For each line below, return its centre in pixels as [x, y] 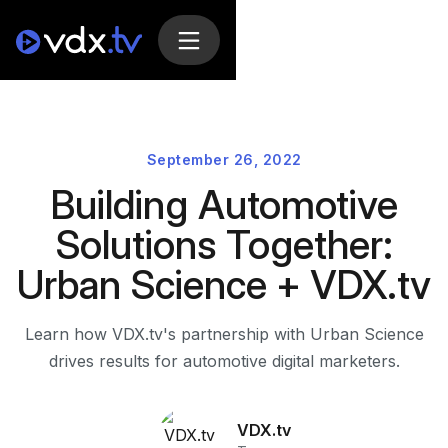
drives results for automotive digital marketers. [224, 361]
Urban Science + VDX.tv [224, 284]
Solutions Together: [224, 244]
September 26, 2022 [224, 159]
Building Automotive [224, 204]
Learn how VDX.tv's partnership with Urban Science [224, 334]
